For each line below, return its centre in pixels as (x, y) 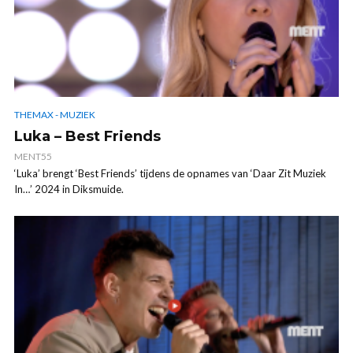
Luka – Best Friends (87, 136)
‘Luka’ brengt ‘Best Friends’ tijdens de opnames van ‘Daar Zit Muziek (170, 173)
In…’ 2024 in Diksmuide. (69, 189)
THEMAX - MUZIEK (55, 114)
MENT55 (33, 156)
